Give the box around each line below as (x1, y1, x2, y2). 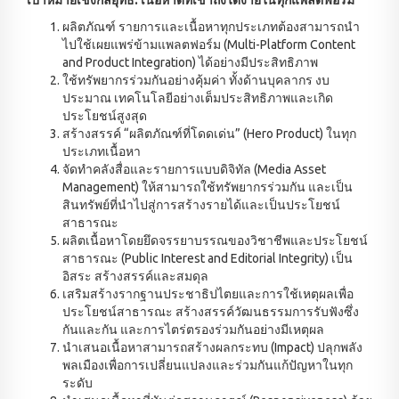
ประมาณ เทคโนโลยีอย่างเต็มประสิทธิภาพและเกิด (62, 90, 333, 105)
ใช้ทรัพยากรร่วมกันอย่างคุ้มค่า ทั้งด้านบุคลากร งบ (62, 72, 330, 87)
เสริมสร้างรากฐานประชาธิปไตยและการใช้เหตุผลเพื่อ (62, 286, 354, 301)
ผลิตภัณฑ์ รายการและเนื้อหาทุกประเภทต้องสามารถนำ (62, 19, 360, 34)
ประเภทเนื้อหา (62, 143, 141, 159)
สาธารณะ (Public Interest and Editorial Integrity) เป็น (62, 250, 353, 265)
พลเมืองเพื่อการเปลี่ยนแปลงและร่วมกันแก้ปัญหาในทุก (62, 357, 353, 372)
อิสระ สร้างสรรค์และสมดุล (62, 268, 208, 283)
